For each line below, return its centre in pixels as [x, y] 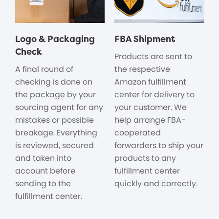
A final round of [44, 69]
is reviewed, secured [55, 146]
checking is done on [54, 82]
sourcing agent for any [59, 108]
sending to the [43, 184]
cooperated [138, 133]
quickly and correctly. [156, 184]
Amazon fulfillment [150, 82]
